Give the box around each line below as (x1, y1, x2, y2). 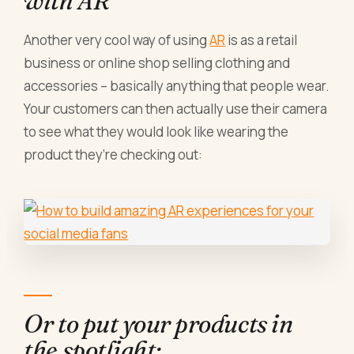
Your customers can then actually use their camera (24, 99, 328, 118)
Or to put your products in (24, 308, 293, 340)
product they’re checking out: (24, 145, 203, 164)
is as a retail (225, 30, 298, 49)
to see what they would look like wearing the (24, 122, 289, 141)
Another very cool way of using (24, 30, 210, 49)
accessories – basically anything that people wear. (24, 76, 330, 95)
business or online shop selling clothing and (24, 53, 291, 72)
